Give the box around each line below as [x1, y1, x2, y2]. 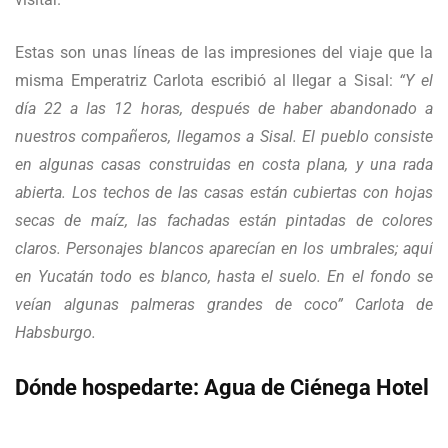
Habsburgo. [15, 322, 96, 342]
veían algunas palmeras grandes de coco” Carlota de [15, 294, 433, 314]
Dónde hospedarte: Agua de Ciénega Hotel [15, 374, 429, 400]
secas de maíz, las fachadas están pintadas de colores [15, 210, 433, 230]
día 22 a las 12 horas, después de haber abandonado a [15, 98, 433, 118]
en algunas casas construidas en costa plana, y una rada [15, 154, 433, 174]
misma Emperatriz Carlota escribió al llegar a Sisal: [15, 70, 400, 90]
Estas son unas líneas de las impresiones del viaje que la [15, 42, 433, 62]
